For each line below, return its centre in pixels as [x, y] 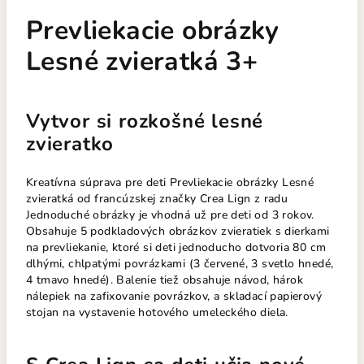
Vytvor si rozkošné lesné [145, 121]
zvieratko [70, 144]
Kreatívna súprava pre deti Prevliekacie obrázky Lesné [170, 182]
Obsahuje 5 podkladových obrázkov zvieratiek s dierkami [178, 231]
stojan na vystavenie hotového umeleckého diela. [157, 312]
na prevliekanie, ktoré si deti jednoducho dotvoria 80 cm [176, 247]
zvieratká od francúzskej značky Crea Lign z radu [157, 199]
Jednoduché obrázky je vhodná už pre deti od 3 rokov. [170, 215]
